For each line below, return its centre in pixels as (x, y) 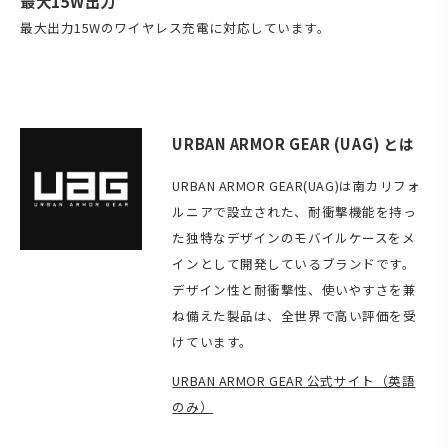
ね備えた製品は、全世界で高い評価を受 (294, 316)
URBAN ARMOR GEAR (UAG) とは (293, 143)
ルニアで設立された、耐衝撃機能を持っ (294, 212)
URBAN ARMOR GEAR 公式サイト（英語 (294, 381)
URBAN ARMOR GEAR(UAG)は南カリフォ (296, 186)
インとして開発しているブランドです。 (294, 264)
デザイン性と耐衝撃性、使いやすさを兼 (294, 290)
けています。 (212, 342)
